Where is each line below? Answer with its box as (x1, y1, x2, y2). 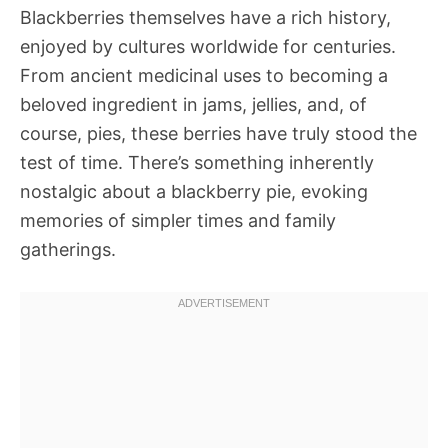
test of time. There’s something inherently (20, 152, 374, 173)
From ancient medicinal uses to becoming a (20, 65, 388, 86)
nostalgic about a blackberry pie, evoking (20, 181, 368, 202)
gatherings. (20, 239, 116, 260)
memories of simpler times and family (20, 210, 336, 231)
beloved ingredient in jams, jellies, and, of (20, 94, 367, 115)
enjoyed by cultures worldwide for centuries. (20, 36, 396, 57)
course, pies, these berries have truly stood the (20, 123, 417, 144)
